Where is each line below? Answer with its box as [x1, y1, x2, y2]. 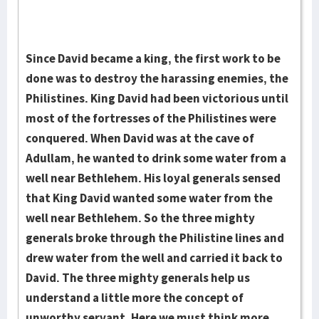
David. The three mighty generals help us [26, 270, 250, 286]
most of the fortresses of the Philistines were [26, 110, 276, 126]
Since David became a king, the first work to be [26, 51, 281, 66]
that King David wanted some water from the [26, 190, 273, 206]
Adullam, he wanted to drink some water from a [26, 150, 286, 166]
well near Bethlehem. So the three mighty [26, 210, 255, 226]
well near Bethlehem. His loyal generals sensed [26, 170, 281, 186]
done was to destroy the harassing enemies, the [26, 70, 288, 86]
